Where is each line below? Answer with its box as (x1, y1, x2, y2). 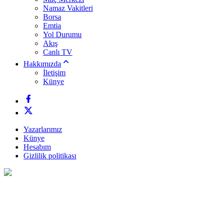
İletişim (43, 68, 66, 77)
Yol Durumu (43, 30, 82, 39)
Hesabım (23, 143, 51, 151)
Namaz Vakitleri (43, 4, 93, 12)
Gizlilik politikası (23, 152, 76, 160)
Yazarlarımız (23, 125, 62, 133)
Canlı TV (43, 48, 72, 56)
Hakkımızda (23, 60, 61, 68)
